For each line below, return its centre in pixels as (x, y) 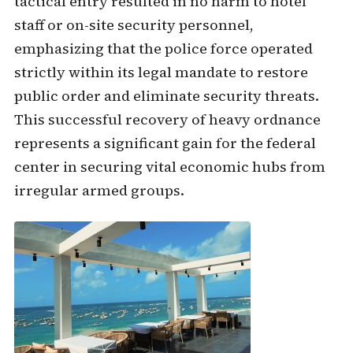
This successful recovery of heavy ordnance (167, 119)
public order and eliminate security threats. (166, 96)
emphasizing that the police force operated (163, 48)
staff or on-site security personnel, (134, 25)
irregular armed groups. (99, 190)
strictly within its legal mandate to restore (161, 72)
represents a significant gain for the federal (165, 143)
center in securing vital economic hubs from (169, 167)
